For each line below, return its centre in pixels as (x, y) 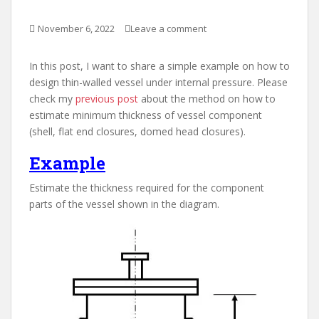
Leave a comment (168, 29)
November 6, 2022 (76, 29)
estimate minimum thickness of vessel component (146, 115)
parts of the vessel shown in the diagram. (124, 204)
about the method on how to (207, 99)
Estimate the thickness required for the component (147, 188)
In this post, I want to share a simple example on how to (159, 66)
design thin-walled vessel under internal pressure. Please (158, 83)
